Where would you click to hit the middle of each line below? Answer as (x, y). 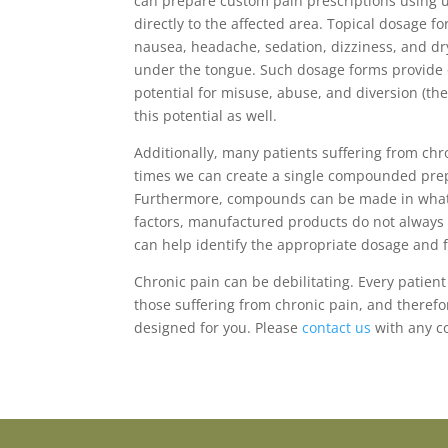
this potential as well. (206, 115)
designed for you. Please (218, 327)
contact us (337, 327)
